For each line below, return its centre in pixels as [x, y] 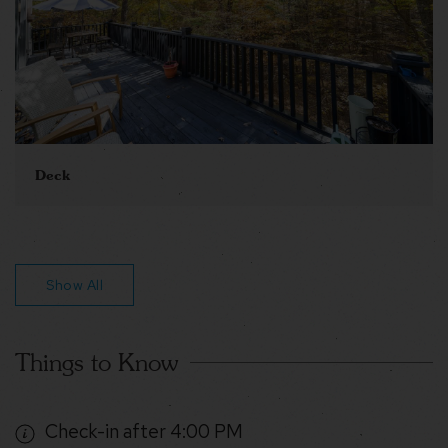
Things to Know [96, 363]
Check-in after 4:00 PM [144, 432]
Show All [74, 285]
